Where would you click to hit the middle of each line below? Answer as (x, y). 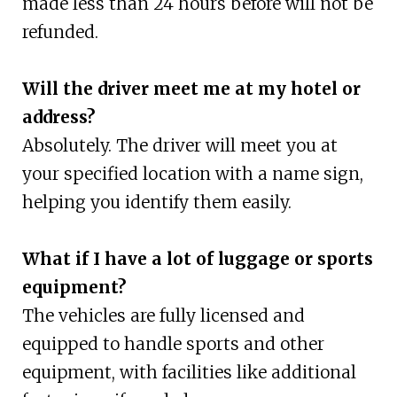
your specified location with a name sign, (192, 174)
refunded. (60, 32)
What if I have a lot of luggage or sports (197, 259)
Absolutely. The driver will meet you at (179, 146)
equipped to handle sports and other (173, 344)
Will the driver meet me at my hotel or (191, 89)
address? (58, 117)
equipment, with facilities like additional (189, 373)
